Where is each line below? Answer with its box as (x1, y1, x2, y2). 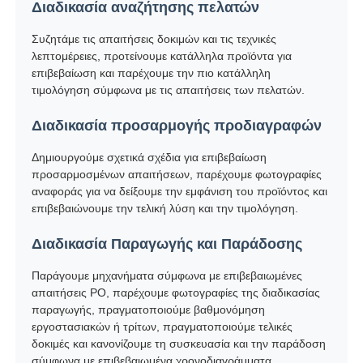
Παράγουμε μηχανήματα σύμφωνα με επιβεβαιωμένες (32, 268, 303, 282)
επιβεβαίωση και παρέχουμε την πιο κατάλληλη (32, 66, 271, 79)
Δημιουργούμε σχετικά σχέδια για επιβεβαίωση (32, 150, 267, 164)
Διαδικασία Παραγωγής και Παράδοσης (32, 235, 303, 252)
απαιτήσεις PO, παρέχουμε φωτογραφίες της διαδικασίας (32, 285, 321, 299)
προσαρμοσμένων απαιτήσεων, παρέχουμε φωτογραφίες (32, 167, 322, 181)
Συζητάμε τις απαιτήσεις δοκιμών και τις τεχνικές (32, 32, 277, 45)
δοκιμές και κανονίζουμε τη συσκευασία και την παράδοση (32, 336, 327, 350)
